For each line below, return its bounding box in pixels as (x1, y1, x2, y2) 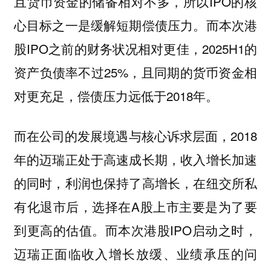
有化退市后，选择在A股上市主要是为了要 (13, 197, 258, 216)
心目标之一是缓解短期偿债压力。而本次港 (13, 15, 258, 34)
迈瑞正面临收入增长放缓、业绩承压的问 (13, 244, 258, 263)
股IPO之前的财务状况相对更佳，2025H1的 (13, 39, 258, 57)
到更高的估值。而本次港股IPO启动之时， (13, 221, 258, 240)
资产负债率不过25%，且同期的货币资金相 (13, 62, 258, 81)
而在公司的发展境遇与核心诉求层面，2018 (13, 126, 258, 145)
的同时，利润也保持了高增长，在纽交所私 (13, 174, 258, 192)
